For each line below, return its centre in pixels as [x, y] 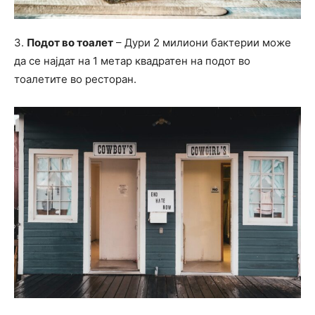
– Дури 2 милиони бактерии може [202, 42]
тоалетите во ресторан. [75, 79]
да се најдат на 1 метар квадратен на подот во [132, 60]
